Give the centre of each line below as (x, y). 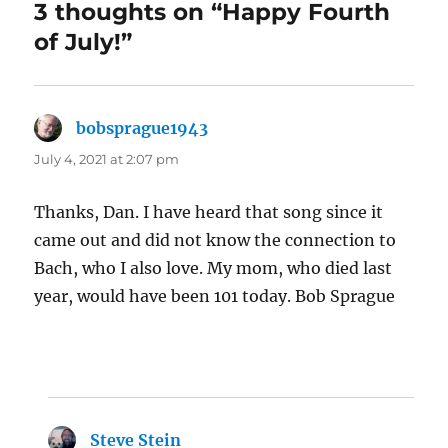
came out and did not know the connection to (215, 240)
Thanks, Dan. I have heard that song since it (209, 212)
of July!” (83, 42)
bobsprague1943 (142, 128)
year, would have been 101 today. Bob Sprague (215, 296)
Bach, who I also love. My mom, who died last (213, 268)
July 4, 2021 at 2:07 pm (107, 159)
